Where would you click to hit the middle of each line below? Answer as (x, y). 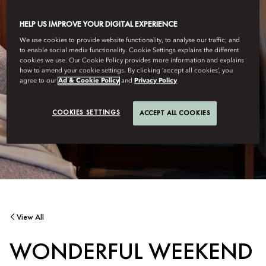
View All (30, 217)
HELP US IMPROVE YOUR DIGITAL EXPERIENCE (99, 24)
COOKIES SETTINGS (86, 113)
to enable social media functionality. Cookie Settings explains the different (129, 51)
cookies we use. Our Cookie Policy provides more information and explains (132, 61)
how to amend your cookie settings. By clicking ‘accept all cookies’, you (126, 71)
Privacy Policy (156, 81)
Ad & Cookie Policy (89, 81)
